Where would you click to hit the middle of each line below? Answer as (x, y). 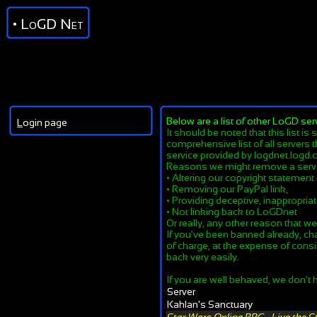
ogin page (45, 122)
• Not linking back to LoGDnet (232, 212)
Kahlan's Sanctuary (210, 304)
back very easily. (203, 257)
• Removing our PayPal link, (227, 189)
